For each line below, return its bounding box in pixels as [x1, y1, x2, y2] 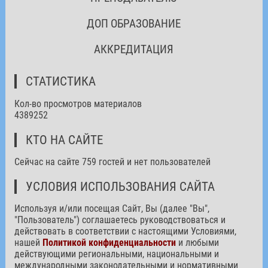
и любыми [175, 236, 219, 248]
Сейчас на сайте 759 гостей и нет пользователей [14, 156, 211, 167]
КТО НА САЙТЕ [25, 132, 103, 147]
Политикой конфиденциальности [42, 236, 176, 248]
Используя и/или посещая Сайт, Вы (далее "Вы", [14, 202, 209, 214]
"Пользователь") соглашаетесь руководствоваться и [14, 214, 226, 226]
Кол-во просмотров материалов [14, 98, 142, 109]
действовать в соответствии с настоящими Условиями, [14, 225, 236, 237]
